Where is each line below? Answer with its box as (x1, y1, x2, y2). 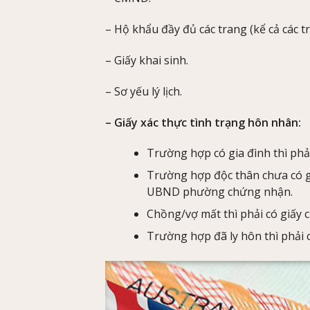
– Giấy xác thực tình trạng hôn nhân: (105, 114, 301, 130)
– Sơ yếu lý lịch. (105, 83, 182, 99)
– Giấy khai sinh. (105, 52, 188, 68)
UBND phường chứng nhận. (147, 184, 293, 200)
